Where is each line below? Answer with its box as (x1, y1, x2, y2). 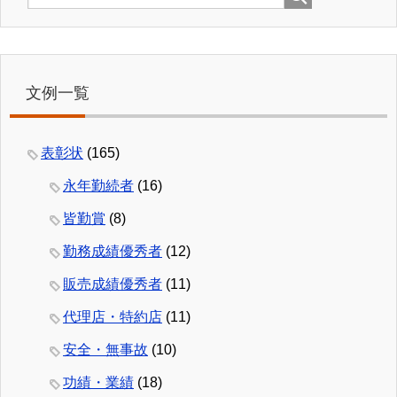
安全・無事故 (63, 342, 148, 358)
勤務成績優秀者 (63, 244, 162, 260)
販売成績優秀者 (63, 276, 162, 292)
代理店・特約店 (63, 309, 162, 325)
